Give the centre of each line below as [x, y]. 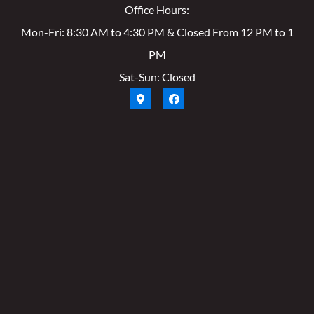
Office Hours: [157, 10]
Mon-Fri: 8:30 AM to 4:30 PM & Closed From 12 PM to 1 [157, 32]
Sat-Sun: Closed [157, 77]
